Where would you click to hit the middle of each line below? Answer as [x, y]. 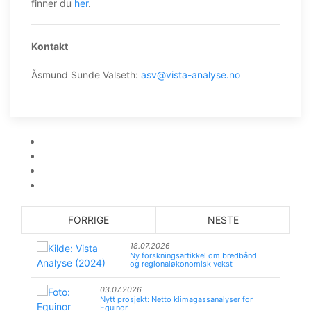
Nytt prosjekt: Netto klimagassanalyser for [176, 299]
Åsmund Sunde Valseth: [86, 75]
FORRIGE [88, 220]
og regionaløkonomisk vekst [181, 264]
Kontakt [50, 46]
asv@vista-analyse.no [191, 75]
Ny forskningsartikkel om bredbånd [193, 255]
